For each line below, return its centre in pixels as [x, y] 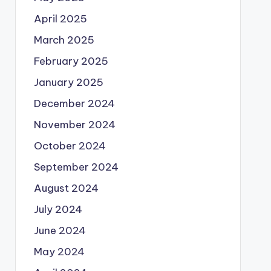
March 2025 [64, 40]
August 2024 [66, 188]
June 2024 [60, 230]
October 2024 [70, 146]
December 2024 [74, 103]
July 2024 [58, 209]
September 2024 [76, 167]
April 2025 [60, 19]
